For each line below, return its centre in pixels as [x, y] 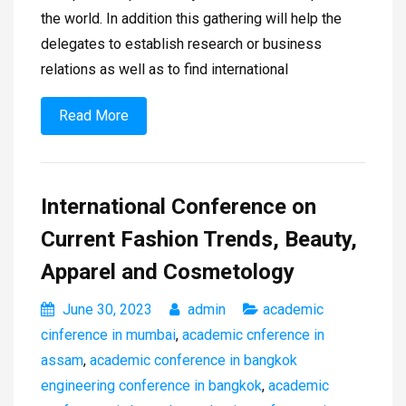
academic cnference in [253, 335]
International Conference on [179, 207]
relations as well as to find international [164, 70]
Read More [94, 116]
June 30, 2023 [107, 310]
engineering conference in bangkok [151, 386]
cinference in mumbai [108, 335]
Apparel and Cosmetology [170, 272]
